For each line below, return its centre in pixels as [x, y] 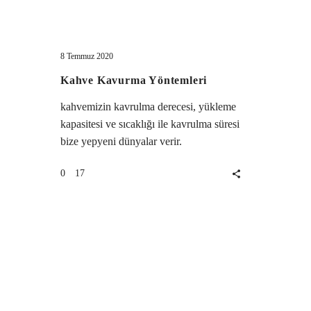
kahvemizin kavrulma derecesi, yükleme [148, 107]
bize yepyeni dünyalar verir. [121, 141]
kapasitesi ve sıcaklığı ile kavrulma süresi [150, 124]
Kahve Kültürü [98, 24]
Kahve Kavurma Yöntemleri [134, 80]
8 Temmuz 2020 [87, 56]
